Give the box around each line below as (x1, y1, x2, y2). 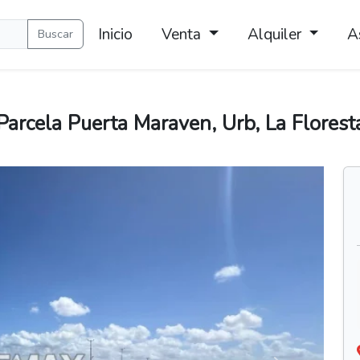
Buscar (38, 26, 74, 43)
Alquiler (247, 24, 305, 46)
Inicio (98, 24, 133, 46)
